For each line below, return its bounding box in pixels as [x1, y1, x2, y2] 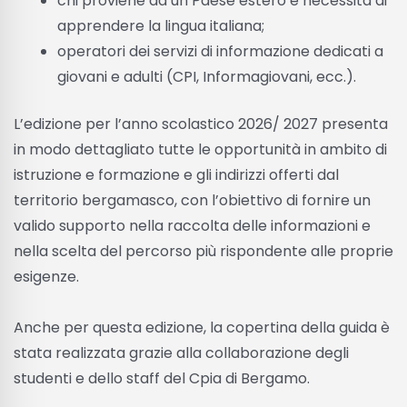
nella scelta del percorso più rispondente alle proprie [14, 240, 393, 262]
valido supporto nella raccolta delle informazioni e [14, 214, 371, 236]
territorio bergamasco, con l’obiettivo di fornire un [14, 189, 371, 211]
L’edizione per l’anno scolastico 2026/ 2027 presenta [14, 113, 388, 134]
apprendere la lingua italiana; [57, 15, 264, 36]
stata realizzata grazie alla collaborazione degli [14, 342, 349, 363]
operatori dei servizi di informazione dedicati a [57, 40, 383, 62]
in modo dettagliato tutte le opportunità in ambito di [14, 138, 387, 160]
